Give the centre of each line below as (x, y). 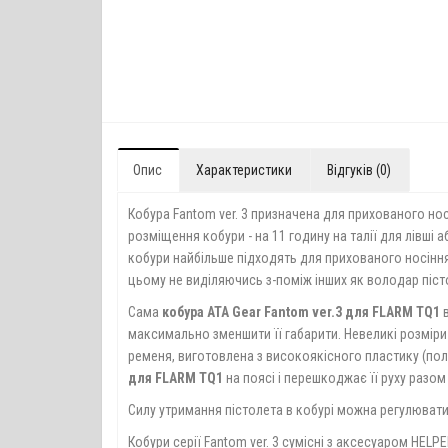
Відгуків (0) (359, 170)
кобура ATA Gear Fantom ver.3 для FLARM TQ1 (301, 312)
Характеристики (244, 170)
